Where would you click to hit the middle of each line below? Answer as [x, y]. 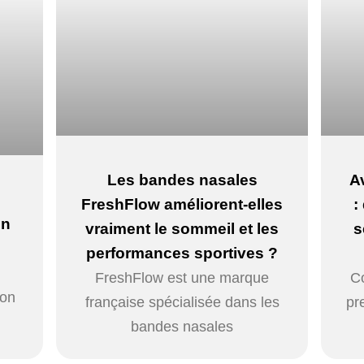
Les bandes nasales [182, 180]
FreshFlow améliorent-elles [182, 204]
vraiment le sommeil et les [182, 228]
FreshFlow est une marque [182, 277]
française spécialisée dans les [182, 302]
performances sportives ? [182, 253]
